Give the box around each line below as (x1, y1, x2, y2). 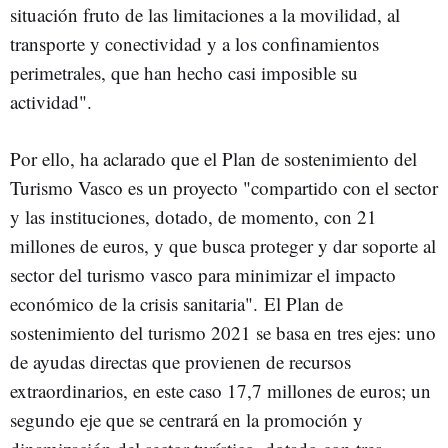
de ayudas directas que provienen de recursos (10, 349, 351, 374)
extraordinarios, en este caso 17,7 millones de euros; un (10, 378, 431, 403)
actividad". (10, 89, 92, 114)
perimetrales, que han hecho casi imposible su (10, 60, 358, 85)
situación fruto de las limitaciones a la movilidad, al (10, 2, 400, 27)
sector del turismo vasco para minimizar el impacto (10, 262, 396, 287)
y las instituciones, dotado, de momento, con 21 (10, 204, 377, 229)
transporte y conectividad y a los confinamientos (10, 31, 379, 56)
